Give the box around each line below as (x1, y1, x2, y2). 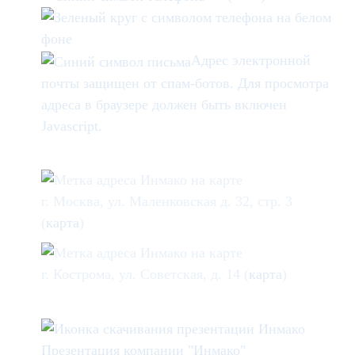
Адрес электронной (191, 52, 311, 69)
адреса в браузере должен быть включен (41, 96, 287, 113)
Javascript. (41, 117, 102, 134)
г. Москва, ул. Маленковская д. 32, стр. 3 (41, 193, 292, 209)
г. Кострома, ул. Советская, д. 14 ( (41, 266, 249, 283)
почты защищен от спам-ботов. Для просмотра (41, 74, 329, 91)
